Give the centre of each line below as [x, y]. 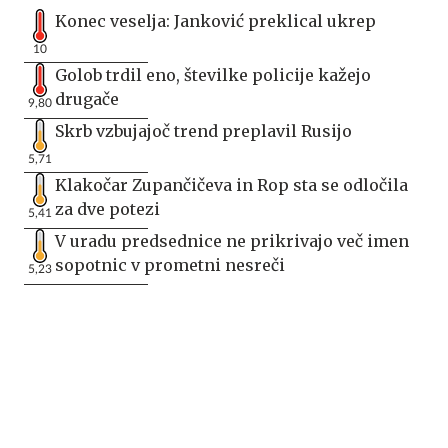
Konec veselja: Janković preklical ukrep [215, 20]
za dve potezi [107, 208]
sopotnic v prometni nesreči [170, 264]
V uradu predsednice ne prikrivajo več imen [232, 240]
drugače [87, 98]
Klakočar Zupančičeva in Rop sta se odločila [231, 184]
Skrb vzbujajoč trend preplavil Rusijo [203, 130]
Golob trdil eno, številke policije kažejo [213, 74]
